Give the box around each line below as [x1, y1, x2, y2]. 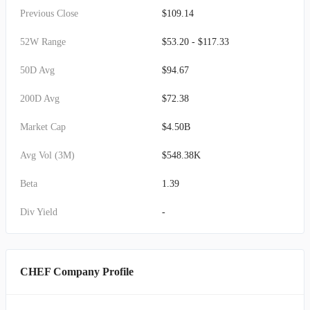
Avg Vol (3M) [20, 150, 75, 161]
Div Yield [20, 207, 57, 217]
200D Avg [20, 93, 60, 104]
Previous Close [20, 8, 78, 19]
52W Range [20, 37, 66, 47]
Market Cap [20, 122, 66, 132]
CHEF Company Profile [20, 266, 134, 277]
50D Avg [20, 65, 55, 75]
